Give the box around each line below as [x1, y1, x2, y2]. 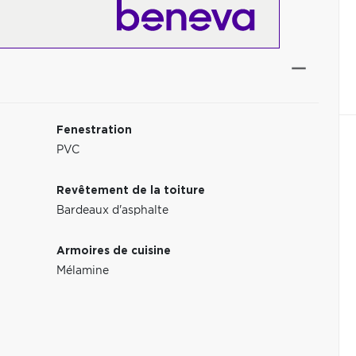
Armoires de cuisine [56, 246, 172, 257]
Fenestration [56, 125, 133, 136]
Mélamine [56, 265, 110, 277]
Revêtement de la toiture [56, 185, 206, 196]
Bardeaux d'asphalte [56, 205, 169, 216]
